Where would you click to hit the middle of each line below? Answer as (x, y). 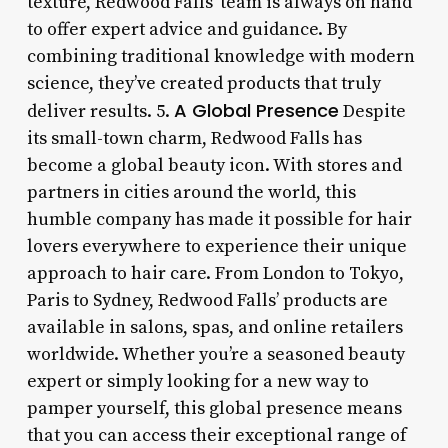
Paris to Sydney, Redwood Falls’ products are (207, 300)
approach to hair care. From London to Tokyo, (215, 273)
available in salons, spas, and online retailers (214, 327)
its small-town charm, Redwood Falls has (194, 138)
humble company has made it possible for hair (219, 219)
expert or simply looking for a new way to (197, 381)
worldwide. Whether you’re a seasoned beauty (215, 354)
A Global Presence (256, 110)
